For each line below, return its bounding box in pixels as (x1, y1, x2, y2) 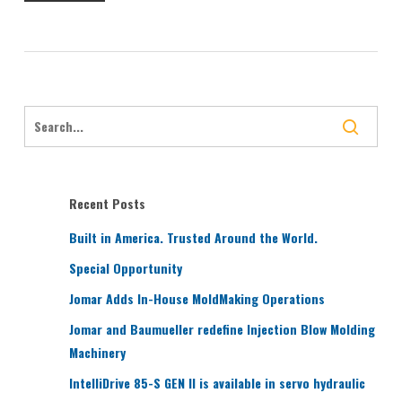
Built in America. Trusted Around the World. (68, 227, 318, 247)
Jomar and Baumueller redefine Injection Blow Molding (68, 319, 375, 338)
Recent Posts (68, 193, 145, 213)
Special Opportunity (68, 258, 182, 277)
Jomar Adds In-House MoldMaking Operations (68, 288, 325, 308)
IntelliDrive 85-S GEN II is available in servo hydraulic (68, 372, 365, 392)
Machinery (68, 342, 126, 362)
